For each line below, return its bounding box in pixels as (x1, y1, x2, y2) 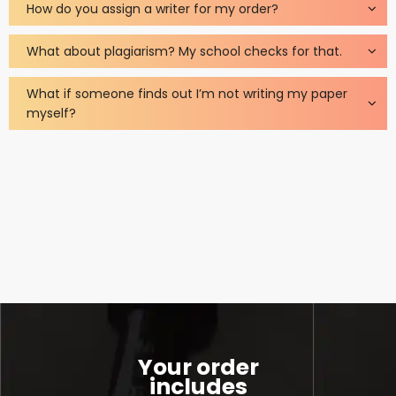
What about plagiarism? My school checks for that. (27, 42, 342, 60)
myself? (27, 104, 76, 122)
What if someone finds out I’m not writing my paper (27, 85, 347, 103)
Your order (137, 352, 259, 383)
